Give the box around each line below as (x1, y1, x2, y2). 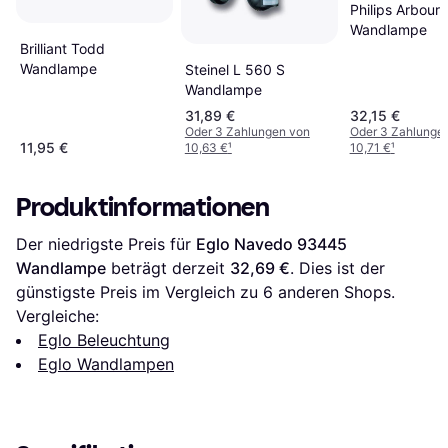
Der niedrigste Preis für (16, 233, 196, 254)
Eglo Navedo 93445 (196, 233, 347, 254)
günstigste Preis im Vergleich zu (16, 281, 263, 302)
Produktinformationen (16, 191, 270, 223)
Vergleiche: (16, 305, 99, 326)
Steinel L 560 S (184, 60, 285, 78)
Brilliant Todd (20, 40, 105, 58)
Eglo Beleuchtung (38, 329, 170, 350)
